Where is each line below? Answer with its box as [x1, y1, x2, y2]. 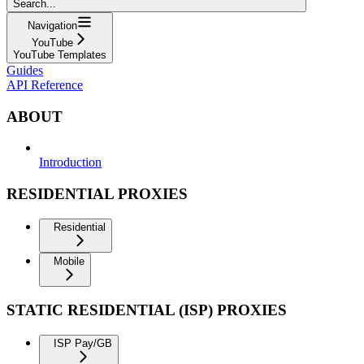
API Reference [6, 77, 83, 92]
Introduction [39, 155, 102, 170]
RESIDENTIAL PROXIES [6, 184, 188, 202]
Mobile [54, 254, 84, 267]
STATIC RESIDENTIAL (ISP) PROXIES [6, 301, 287, 319]
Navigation [28, 19, 77, 32]
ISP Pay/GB [54, 337, 112, 350]
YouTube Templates [13, 48, 106, 61]
